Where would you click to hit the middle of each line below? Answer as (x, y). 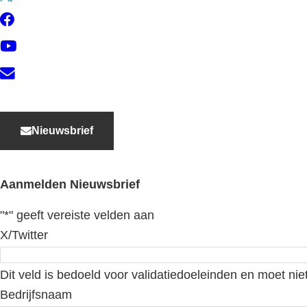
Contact (36, 74)
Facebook (41, 20)
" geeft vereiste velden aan (82, 216)
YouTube (40, 47)
